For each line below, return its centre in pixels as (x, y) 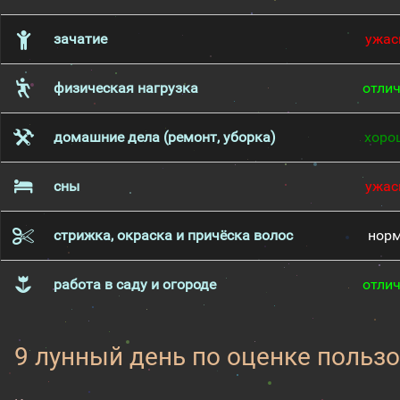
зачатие (80, 39)
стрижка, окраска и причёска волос (173, 235)
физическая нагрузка (125, 88)
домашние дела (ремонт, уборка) (164, 137)
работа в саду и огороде (134, 284)
